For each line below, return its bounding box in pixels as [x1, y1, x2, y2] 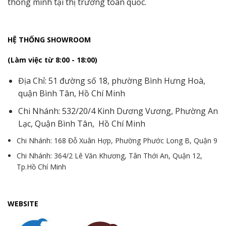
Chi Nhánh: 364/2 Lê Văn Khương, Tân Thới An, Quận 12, [17, 151, 203, 161]
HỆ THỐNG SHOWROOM [8, 35, 91, 45]
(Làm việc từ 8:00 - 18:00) [8, 55, 97, 65]
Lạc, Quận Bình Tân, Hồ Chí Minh [18, 118, 145, 130]
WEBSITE [8, 198, 38, 208]
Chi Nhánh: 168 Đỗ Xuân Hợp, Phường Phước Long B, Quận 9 [17, 135, 218, 145]
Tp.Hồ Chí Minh [17, 162, 67, 172]
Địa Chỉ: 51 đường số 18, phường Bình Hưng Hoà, [18, 75, 205, 87]
